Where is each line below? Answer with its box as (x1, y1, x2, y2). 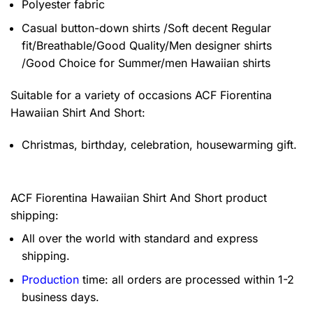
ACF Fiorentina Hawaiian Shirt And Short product (10, 190, 267, 205)
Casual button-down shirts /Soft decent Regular (22, 21, 271, 36)
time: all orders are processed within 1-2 (79, 272, 294, 287)
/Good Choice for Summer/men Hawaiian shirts (22, 56, 270, 71)
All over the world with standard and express (22, 231, 258, 245)
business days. (22, 290, 99, 305)
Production (22, 272, 79, 287)
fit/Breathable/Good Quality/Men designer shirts (22, 38, 272, 53)
